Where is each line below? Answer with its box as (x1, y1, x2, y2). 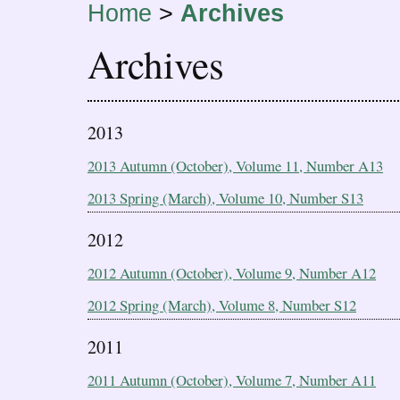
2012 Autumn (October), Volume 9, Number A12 (87, 262, 376, 284)
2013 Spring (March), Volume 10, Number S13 (87, 187, 363, 209)
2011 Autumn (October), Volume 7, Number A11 (87, 370, 376, 391)
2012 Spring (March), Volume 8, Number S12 (87, 294, 356, 315)
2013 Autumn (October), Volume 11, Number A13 (87, 155, 383, 177)
